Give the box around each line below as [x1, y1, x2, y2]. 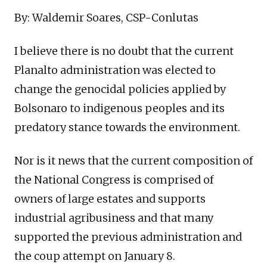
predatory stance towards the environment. [14, 120, 240, 134]
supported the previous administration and [14, 229, 242, 244]
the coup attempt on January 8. [14, 249, 175, 263]
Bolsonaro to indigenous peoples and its [14, 101, 225, 115]
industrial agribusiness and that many [14, 210, 213, 225]
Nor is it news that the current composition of [14, 153, 253, 167]
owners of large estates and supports [14, 191, 206, 206]
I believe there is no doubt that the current [14, 44, 234, 58]
